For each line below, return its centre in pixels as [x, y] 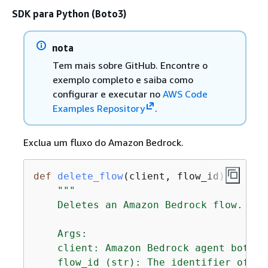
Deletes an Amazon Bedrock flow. [138, 205]
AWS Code [185, 94]
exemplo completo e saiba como [123, 80]
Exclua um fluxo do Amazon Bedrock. [103, 142]
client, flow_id [174, 176]
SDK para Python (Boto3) [69, 14]
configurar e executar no [107, 94]
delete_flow [90, 176]
